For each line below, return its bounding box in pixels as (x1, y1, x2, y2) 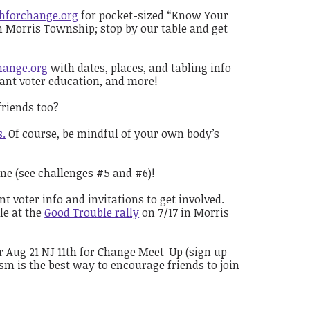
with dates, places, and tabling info (48, 60, 232, 75)
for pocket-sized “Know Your (78, 7, 229, 23)
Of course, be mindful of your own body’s (6, 125, 220, 141)
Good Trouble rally (44, 204, 140, 220)
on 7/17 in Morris (139, 204, 230, 220)
